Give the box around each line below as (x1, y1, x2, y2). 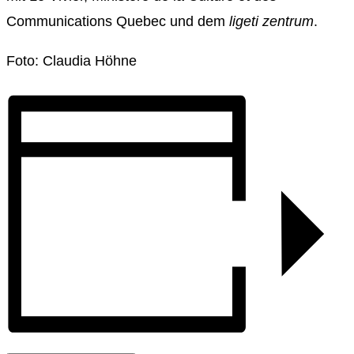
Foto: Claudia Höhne (6, 53, 137, 69)
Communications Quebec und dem (6, 13, 229, 29)
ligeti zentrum (229, 13, 314, 29)
